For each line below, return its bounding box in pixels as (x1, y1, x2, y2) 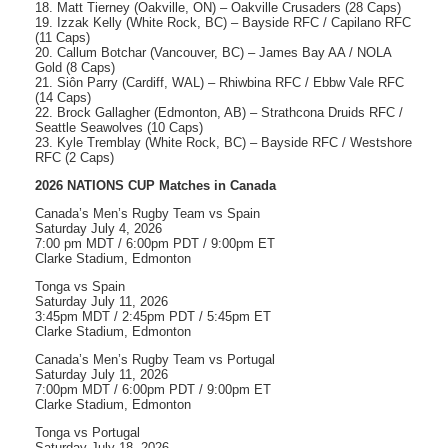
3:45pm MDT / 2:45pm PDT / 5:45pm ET (35, 309, 271, 325)
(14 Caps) (35, 90, 91, 106)
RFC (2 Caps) (35, 150, 114, 166)
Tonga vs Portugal (35, 425, 140, 441)
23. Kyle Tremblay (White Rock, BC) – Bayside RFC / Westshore (35, 135, 412, 151)
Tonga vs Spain (35, 279, 125, 295)
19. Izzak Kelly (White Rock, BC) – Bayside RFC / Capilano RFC (35, 15, 411, 31)
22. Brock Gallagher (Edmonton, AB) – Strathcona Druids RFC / (35, 105, 403, 121)
